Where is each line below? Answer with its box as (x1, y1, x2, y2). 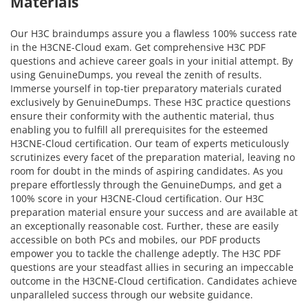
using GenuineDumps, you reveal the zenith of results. (10, 67, 262, 81)
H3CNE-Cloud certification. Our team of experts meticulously (10, 136, 289, 150)
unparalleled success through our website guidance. (10, 287, 253, 301)
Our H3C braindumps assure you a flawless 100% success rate (10, 26, 297, 40)
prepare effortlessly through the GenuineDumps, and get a (10, 177, 282, 191)
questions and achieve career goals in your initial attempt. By (10, 54, 293, 67)
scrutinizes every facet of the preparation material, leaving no (10, 150, 295, 164)
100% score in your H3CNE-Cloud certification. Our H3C (10, 191, 264, 205)
